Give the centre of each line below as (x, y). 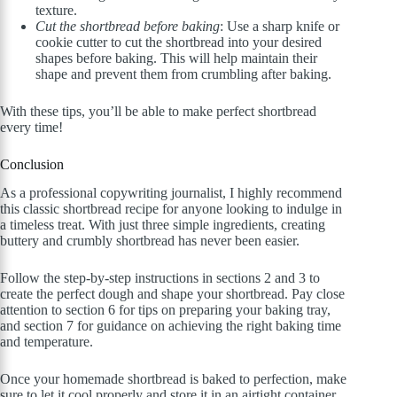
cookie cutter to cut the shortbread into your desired (179, 42)
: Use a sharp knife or (280, 26)
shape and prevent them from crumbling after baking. (183, 74)
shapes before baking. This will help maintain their (176, 58)
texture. (56, 10)
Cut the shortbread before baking (128, 26)
